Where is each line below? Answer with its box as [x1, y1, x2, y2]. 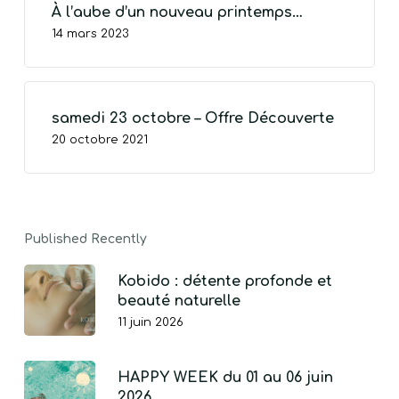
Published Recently [23, 232, 147, 246]
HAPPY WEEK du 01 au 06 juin [117, 370, 333, 386]
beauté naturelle [117, 293, 240, 309]
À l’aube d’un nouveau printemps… [51, 4, 303, 20]
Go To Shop [183, 140, 255, 154]
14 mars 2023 [51, 28, 129, 40]
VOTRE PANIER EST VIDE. [78, 93, 361, 114]
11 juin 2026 [117, 316, 183, 329]
